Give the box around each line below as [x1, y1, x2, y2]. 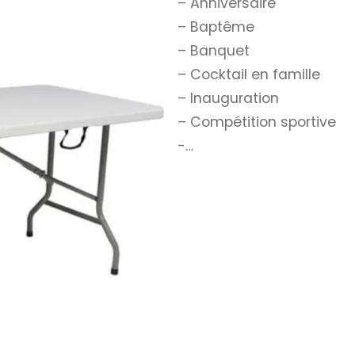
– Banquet [177, 40, 250, 60]
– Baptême [177, 17, 254, 36]
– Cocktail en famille [177, 64, 320, 84]
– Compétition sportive [177, 112, 336, 132]
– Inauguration [177, 88, 279, 108]
